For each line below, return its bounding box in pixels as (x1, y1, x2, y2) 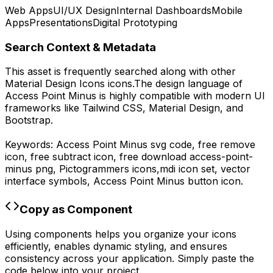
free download (119, 151, 190, 163)
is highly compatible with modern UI (96, 90, 265, 102)
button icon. (185, 175, 243, 188)
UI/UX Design (53, 4, 116, 16)
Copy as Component (19, 202, 132, 216)
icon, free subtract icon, (5, 151, 119, 163)
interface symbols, (5, 175, 93, 188)
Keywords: (5, 138, 56, 151)
